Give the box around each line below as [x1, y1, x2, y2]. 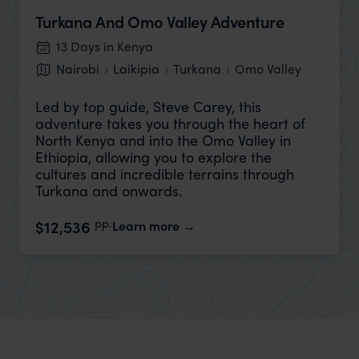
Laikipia [113, 59, 160, 78]
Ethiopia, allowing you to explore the [35, 147, 272, 167]
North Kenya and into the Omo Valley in [35, 130, 291, 150]
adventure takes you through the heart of [35, 113, 305, 133]
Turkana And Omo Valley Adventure [35, 10, 284, 33]
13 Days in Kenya [56, 37, 154, 55]
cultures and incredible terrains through [35, 163, 294, 184]
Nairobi [56, 59, 100, 78]
